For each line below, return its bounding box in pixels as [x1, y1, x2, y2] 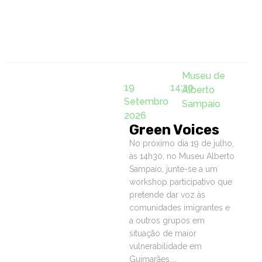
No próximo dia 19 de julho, [129, 139, 235, 148]
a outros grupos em [129, 216, 205, 225]
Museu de [181, 70, 225, 81]
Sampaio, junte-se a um [129, 164, 218, 174]
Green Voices [129, 122, 220, 138]
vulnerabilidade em [129, 242, 202, 251]
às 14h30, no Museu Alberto [129, 151, 235, 161]
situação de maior [129, 229, 197, 238]
